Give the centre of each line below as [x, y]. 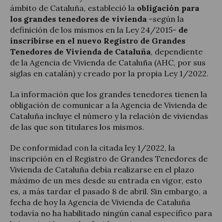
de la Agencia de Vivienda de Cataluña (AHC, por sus [108, 62]
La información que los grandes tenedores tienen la [109, 94]
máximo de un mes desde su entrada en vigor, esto [106, 180]
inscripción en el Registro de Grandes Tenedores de [109, 158]
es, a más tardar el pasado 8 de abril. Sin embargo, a [109, 191]
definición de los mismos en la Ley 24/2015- [94, 29]
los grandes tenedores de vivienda [78, 19]
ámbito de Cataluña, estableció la [73, 8]
